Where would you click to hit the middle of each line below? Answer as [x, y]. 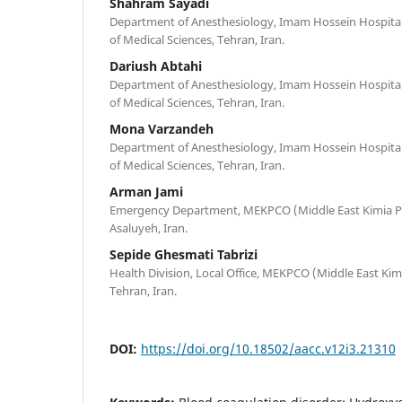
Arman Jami [146, 191]
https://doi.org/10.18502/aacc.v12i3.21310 [268, 348]
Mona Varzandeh [162, 128]
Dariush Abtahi [156, 66]
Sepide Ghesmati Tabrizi [184, 254]
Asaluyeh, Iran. [149, 227]
